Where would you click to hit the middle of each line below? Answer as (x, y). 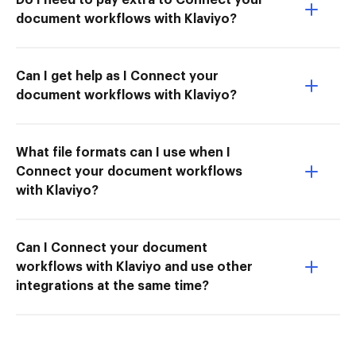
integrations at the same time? (112, 286)
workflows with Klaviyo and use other (134, 267)
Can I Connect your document (112, 248)
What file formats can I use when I (123, 152)
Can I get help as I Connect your (117, 76)
